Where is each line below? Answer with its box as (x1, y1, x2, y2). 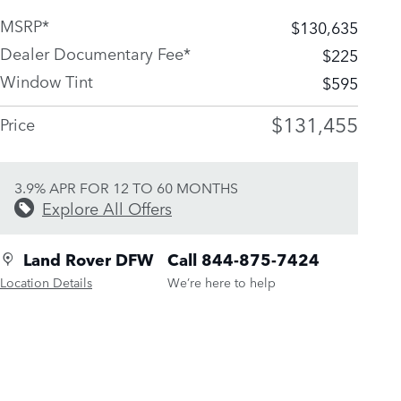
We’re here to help (167, 272, 276, 291)
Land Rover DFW (23, 246, 153, 271)
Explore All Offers (42, 195, 172, 219)
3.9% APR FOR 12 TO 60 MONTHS (14, 176, 238, 197)
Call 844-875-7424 (167, 246, 320, 271)
